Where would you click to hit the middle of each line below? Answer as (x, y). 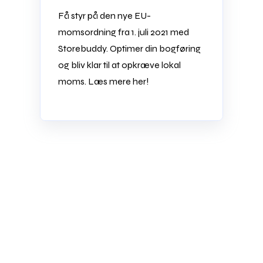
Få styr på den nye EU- (105, 15)
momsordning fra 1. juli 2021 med (124, 32)
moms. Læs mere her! (104, 81)
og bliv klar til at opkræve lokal (120, 65)
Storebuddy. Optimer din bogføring (130, 48)
